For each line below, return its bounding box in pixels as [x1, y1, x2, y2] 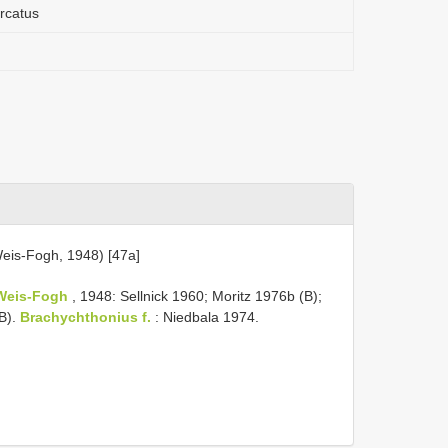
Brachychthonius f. [20, 308, 151, 325]
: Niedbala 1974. [151, 308, 259, 325]
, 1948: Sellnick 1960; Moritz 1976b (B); [68, 287, 322, 304]
